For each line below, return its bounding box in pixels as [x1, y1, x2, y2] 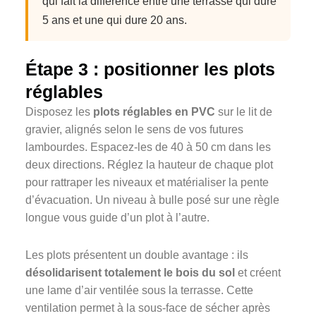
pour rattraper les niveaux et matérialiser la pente [25, 176, 269, 189]
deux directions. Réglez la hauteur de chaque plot [25, 159, 273, 171]
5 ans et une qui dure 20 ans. [42, 14, 187, 27]
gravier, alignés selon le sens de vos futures [25, 123, 243, 136]
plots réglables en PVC [93, 106, 215, 119]
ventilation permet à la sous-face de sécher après [25, 302, 270, 315]
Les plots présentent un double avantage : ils [25, 249, 248, 262]
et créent [235, 267, 281, 279]
